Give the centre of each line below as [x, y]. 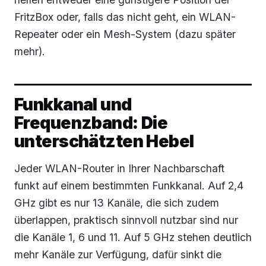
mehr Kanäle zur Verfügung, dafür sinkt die [118, 254]
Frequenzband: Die [91, 122]
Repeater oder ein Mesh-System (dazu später [125, 34]
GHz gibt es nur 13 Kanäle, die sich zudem [117, 202]
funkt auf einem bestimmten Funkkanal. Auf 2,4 [129, 185]
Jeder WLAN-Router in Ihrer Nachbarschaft [119, 168]
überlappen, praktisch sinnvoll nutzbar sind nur [126, 220]
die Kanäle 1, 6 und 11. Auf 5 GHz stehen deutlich [133, 237]
